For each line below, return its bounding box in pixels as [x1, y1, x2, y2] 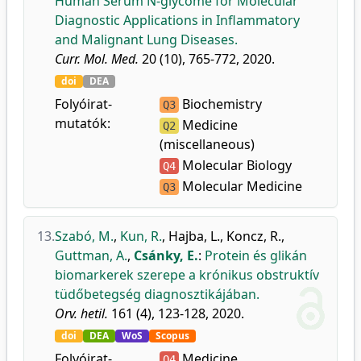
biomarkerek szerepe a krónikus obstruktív [55, 266, 319, 284]
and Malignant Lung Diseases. [55, 31, 238, 48]
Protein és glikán [205, 247, 307, 264]
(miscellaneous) [160, 135, 255, 153]
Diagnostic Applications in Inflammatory [55, 11, 300, 29]
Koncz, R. [226, 227, 281, 245]
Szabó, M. [55, 227, 114, 245]
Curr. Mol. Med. [55, 50, 139, 68]
